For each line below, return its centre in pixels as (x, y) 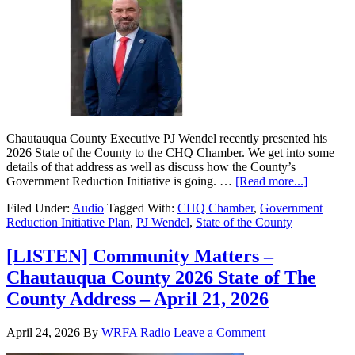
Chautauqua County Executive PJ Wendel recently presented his (167, 139)
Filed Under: (39, 208)
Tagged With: (142, 208)
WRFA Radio (136, 333)
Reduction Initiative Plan (68, 223)
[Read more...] (271, 181)
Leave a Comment (219, 333)
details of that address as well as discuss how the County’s (151, 167)
